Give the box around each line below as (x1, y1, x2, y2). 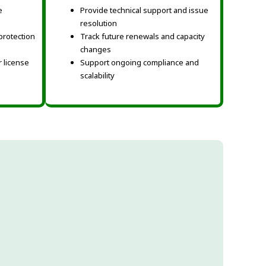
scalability (80, 69, 115, 81)
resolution (80, 17, 117, 28)
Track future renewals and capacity (80, 30, 205, 42)
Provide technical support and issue (80, 4, 208, 15)
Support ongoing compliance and (80, 56, 199, 68)
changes (80, 43, 111, 55)
